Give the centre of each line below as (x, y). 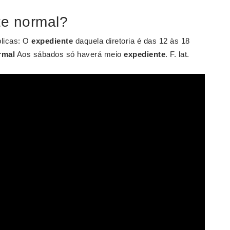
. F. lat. (177, 54)
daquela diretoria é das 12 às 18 (131, 41)
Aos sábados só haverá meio (69, 54)
